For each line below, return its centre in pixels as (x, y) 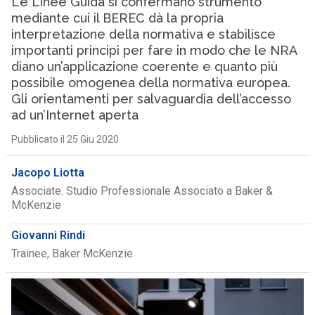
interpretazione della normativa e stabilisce (143, 34)
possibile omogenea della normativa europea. (150, 83)
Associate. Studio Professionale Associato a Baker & (142, 191)
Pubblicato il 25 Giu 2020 (65, 139)
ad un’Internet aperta (75, 115)
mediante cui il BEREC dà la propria (117, 18)
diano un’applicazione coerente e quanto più (144, 66)
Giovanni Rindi (48, 235)
